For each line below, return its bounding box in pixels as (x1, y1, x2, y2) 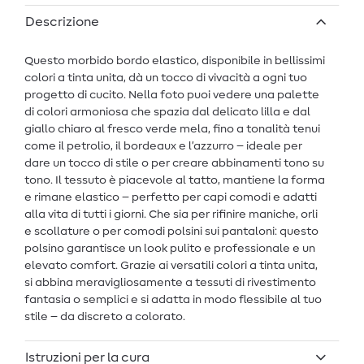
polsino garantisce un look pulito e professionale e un (24, 243, 315, 255)
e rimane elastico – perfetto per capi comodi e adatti (24, 192, 317, 204)
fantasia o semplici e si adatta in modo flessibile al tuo (24, 294, 322, 306)
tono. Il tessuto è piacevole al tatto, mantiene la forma (24, 175, 325, 187)
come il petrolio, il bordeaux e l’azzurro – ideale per (24, 141, 302, 153)
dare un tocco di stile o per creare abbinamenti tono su (24, 158, 324, 170)
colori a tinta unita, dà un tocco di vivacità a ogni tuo (24, 72, 307, 84)
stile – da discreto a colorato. (24, 311, 185, 323)
